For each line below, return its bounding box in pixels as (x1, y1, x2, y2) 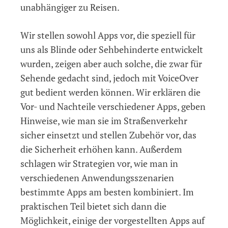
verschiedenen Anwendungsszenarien (20, 171, 174, 184)
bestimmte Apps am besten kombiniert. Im (20, 185, 194, 198)
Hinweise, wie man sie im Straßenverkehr (20, 114, 187, 127)
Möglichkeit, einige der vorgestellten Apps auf (20, 214, 205, 226)
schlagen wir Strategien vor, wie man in (20, 157, 178, 169)
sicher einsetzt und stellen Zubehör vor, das (20, 128, 196, 141)
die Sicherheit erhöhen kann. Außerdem (20, 142, 182, 155)
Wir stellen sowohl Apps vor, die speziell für (20, 28, 195, 41)
